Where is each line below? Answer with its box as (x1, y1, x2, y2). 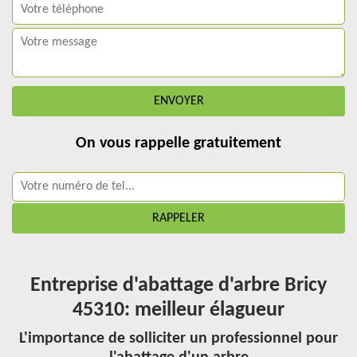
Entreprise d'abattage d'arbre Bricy (30, 275, 327, 296)
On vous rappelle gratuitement (76, 135, 281, 151)
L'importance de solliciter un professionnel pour (19, 331, 338, 347)
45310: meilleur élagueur (73, 300, 284, 321)
